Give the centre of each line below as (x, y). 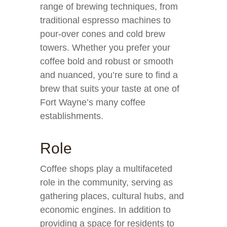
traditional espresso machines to (105, 20)
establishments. (72, 116)
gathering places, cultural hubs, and (112, 196)
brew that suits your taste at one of (110, 89)
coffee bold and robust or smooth (107, 61)
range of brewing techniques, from (109, 7)
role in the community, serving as (106, 182)
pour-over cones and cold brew (103, 34)
